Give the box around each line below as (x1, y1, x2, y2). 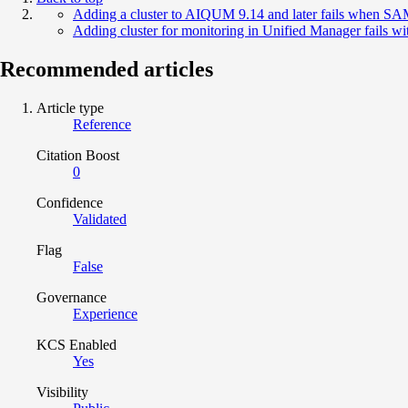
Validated (73, 210, 127, 227)
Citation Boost (36, 147, 119, 163)
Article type (36, 99, 104, 116)
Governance (36, 289, 107, 305)
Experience (73, 305, 138, 321)
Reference (73, 116, 131, 132)
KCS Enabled (36, 336, 117, 352)
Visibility (36, 383, 88, 400)
